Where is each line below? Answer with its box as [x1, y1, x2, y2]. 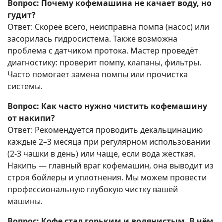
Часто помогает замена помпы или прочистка [7, 69, 188, 80]
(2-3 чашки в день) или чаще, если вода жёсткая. [7, 148, 195, 160]
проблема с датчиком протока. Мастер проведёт [7, 45, 198, 56]
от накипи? [7, 112, 55, 124]
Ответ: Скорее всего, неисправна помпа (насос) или [7, 21, 209, 33]
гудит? [7, 9, 36, 21]
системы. [7, 81, 43, 92]
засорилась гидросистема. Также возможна [7, 33, 177, 45]
